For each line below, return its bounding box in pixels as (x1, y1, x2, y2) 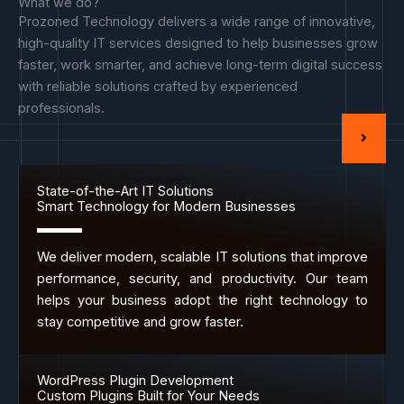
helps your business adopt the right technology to (37, 292, 368, 309)
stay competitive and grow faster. (37, 314, 243, 331)
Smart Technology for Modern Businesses (37, 198, 296, 216)
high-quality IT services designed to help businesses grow (18, 35, 378, 51)
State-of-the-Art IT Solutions (37, 183, 214, 200)
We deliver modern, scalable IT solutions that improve (37, 249, 368, 266)
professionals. (18, 100, 105, 116)
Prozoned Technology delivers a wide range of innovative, (18, 14, 375, 30)
